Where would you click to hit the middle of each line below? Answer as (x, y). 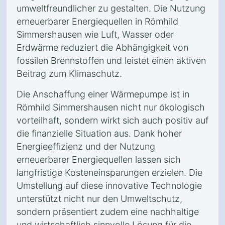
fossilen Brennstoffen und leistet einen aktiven (111, 61)
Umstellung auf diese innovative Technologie (109, 186)
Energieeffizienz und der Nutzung (86, 146)
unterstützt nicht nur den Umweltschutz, (99, 199)
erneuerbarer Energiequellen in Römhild (97, 21)
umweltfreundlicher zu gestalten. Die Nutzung (111, 8)
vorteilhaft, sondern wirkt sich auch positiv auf (113, 120)
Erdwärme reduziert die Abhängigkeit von (102, 47)
